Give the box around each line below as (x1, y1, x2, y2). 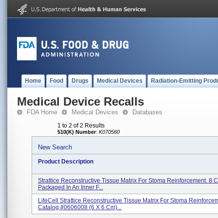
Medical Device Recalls (17, 95, 144, 108)
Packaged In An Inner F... (38, 184, 103, 191)
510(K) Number (57, 129, 96, 135)
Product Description (38, 158, 93, 165)
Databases (132, 109, 163, 116)
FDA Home (27, 109, 57, 116)
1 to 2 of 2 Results (57, 122, 105, 129)
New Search (38, 144, 72, 151)
